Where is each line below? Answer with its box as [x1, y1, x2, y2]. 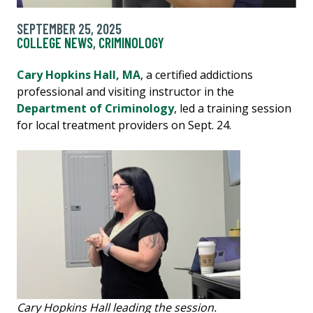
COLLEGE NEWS [17, 34, 93, 52]
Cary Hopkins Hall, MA [17, 67, 140, 83]
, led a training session [174, 101, 291, 117]
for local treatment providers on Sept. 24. [17, 117, 231, 133]
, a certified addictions [140, 67, 253, 83]
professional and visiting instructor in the [17, 84, 234, 100]
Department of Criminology [17, 101, 174, 117]
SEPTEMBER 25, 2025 [17, 20, 122, 38]
